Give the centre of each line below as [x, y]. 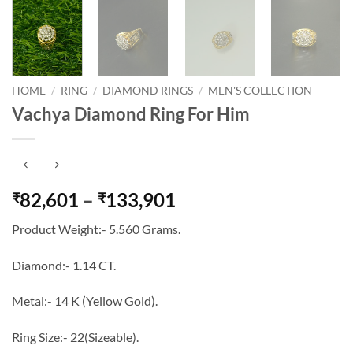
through [209, 255]
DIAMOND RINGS [148, 91]
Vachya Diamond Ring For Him [131, 114]
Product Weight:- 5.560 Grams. [96, 229]
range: [202, 217]
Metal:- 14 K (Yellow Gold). [85, 301]
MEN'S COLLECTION [260, 91]
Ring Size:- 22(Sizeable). [75, 337]
